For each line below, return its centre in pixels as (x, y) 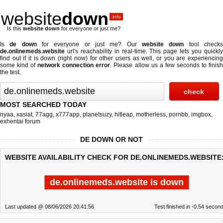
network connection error (74, 65)
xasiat (24, 114)
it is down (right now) (58, 58)
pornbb (178, 114)
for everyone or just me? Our (89, 44)
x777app (68, 114)
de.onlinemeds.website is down (116, 182)
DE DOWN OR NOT (111, 139)
